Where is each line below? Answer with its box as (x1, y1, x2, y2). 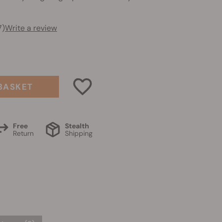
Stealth (65, 121, 90, 130)
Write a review (5, 23, 57, 33)
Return (13, 128, 34, 138)
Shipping (65, 128, 93, 138)
